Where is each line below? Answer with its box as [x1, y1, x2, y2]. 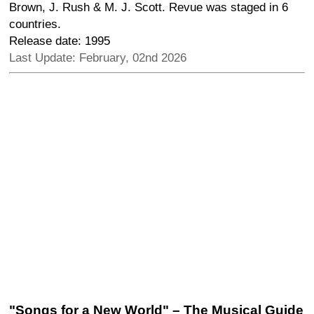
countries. [9, 17, 61, 31]
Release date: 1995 [9, 34, 110, 48]
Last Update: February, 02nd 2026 [9, 50, 186, 64]
